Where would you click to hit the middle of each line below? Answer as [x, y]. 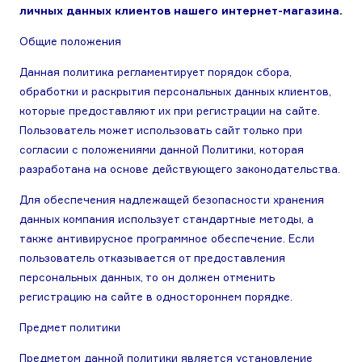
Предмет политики [70, 327]
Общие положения [70, 41]
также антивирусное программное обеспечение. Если [167, 238]
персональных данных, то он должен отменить [147, 277]
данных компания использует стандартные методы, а [166, 219]
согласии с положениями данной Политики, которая [162, 149]
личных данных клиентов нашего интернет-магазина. [181, 11]
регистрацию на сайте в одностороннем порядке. [156, 297]
